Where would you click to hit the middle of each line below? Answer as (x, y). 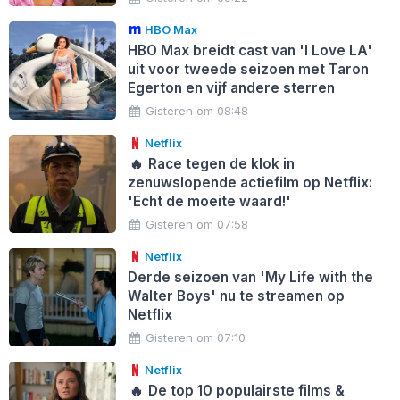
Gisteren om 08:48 (197, 110)
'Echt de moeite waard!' (209, 201)
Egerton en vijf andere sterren (231, 87)
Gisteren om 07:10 (196, 337)
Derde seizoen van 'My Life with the (250, 277)
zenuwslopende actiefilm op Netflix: (250, 182)
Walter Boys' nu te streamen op (236, 296)
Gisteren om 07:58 (197, 224)
